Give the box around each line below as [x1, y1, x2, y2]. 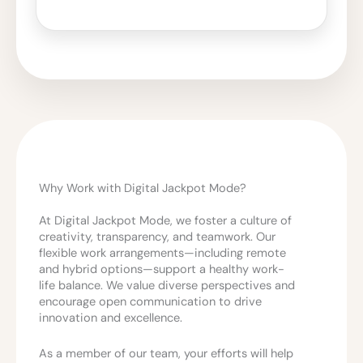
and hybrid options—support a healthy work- [39, 262, 284, 278]
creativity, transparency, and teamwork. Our [39, 229, 275, 246]
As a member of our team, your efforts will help [39, 345, 293, 361]
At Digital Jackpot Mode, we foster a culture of [39, 213, 292, 229]
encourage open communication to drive [39, 294, 262, 310]
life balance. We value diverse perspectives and [39, 278, 295, 294]
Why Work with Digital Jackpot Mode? [39, 181, 246, 197]
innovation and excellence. [39, 310, 182, 327]
